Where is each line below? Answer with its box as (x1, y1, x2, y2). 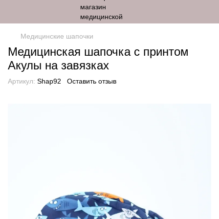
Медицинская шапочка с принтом (8, 45, 189, 58)
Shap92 (35, 77, 61, 85)
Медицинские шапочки (21, 32, 93, 40)
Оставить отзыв (67, 77, 116, 85)
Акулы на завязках (8, 59, 109, 72)
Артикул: (8, 77, 35, 85)
